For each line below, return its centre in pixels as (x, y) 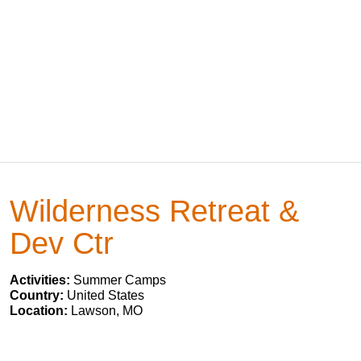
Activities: (41, 280)
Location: (40, 311)
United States (106, 295)
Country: (38, 295)
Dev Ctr (62, 243)
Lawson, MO (107, 311)
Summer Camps (120, 280)
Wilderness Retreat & (154, 211)
